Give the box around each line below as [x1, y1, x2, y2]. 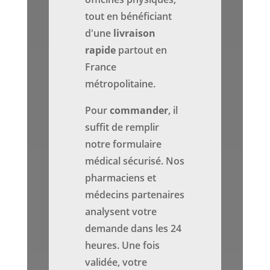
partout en [116, 43, 168, 57]
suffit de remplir [85, 121, 160, 134]
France [85, 60, 117, 74]
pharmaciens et [85, 171, 157, 185]
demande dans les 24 [85, 222, 182, 236]
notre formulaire [85, 137, 162, 151]
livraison [113, 27, 156, 40]
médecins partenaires [85, 188, 185, 202]
